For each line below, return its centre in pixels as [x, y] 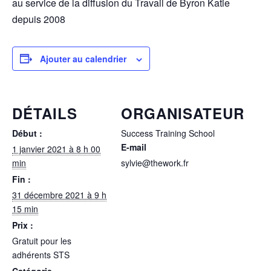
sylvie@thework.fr [155, 162]
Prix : [23, 225]
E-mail [134, 147]
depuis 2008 [39, 19]
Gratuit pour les [42, 240]
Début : [27, 133]
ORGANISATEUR [183, 113]
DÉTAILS [45, 113]
